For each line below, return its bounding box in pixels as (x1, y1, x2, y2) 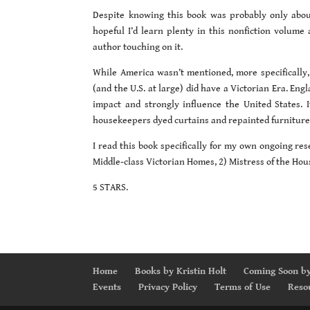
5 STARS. (93, 181, 129, 193)
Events (93, 281, 122, 293)
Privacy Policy (138, 281, 198, 293)
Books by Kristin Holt (135, 265, 227, 277)
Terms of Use (215, 281, 271, 293)
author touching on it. (93, 41, 183, 53)
